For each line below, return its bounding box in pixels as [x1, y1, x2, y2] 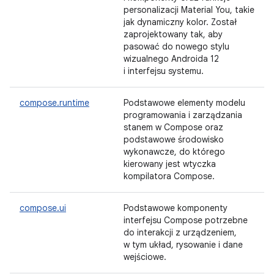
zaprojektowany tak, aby [124, 29, 223, 40]
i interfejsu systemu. [124, 65, 204, 76]
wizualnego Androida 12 [124, 53, 219, 64]
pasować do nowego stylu [124, 41, 229, 52]
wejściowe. [124, 251, 166, 262]
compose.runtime [20, 97, 89, 108]
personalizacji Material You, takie [124, 4, 254, 15]
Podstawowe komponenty [124, 202, 228, 213]
